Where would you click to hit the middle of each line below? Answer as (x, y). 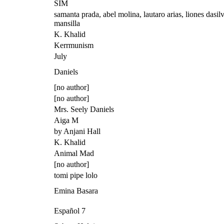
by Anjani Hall (77, 131)
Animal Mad (74, 153)
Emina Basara (76, 190)
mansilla (67, 23)
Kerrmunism (74, 45)
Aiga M (66, 120)
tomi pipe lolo (76, 175)
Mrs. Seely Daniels (84, 109)
